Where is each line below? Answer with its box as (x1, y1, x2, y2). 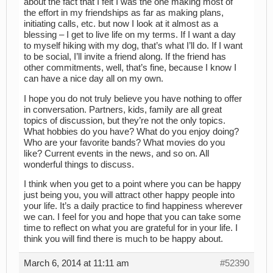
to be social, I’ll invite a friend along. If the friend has (24, 52, 226, 62)
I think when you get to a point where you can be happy (24, 179, 241, 190)
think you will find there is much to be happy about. (24, 234, 223, 244)
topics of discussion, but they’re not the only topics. (24, 115, 225, 126)
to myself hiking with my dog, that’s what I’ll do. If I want (24, 41, 243, 51)
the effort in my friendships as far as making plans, (24, 8, 224, 18)
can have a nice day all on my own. (24, 74, 163, 84)
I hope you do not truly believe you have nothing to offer (24, 93, 242, 104)
